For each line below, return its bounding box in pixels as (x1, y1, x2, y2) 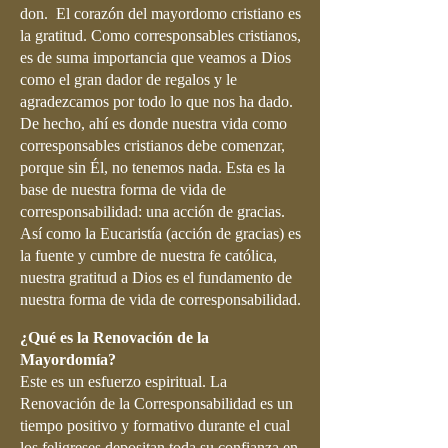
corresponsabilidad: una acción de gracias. (20, 203, 285, 220)
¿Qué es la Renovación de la (20, 329, 209, 346)
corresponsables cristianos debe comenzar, (20, 137, 285, 154)
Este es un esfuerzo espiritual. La (20, 373, 227, 390)
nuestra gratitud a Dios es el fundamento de (20, 269, 292, 286)
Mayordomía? (20, 351, 116, 368)
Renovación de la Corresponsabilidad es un (20, 395, 293, 412)
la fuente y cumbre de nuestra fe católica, (20, 247, 277, 264)
